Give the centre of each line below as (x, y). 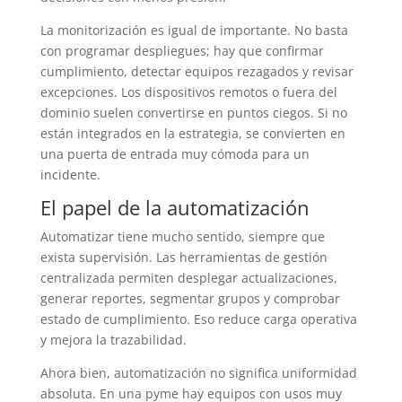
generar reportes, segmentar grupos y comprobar (190, 298)
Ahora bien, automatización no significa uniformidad (198, 372)
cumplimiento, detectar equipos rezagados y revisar (197, 71)
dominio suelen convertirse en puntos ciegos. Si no (193, 112)
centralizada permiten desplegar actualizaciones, (188, 277)
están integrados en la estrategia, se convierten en (192, 133)
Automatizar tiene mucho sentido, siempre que (182, 236)
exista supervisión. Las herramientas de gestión (184, 257)
